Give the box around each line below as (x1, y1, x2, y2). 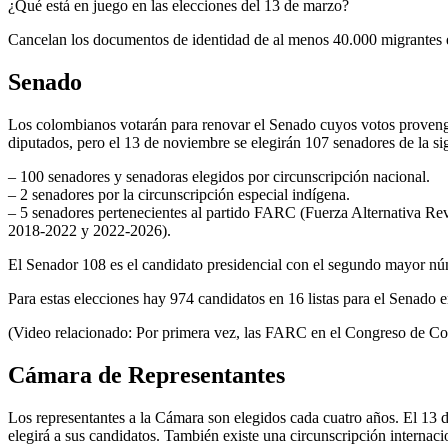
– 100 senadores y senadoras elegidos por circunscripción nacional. (8, 167, 430, 185)
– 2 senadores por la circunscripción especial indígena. (8, 185, 350, 203)
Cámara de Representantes (8, 361, 285, 388)
